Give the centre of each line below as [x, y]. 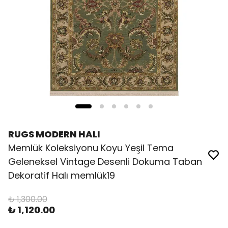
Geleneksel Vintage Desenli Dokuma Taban [105, 162]
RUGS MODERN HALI [54, 134]
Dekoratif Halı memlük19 [62, 175]
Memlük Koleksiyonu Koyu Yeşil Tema [91, 148]
